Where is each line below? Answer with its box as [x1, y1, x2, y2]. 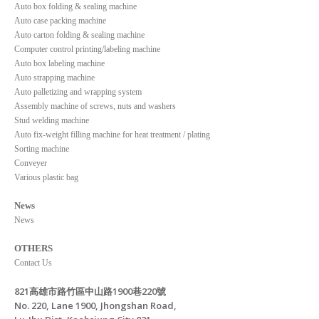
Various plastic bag [14, 172, 78, 182]
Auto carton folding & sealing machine [14, 29, 145, 40]
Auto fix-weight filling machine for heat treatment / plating [14, 129, 210, 140]
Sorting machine [14, 143, 69, 154]
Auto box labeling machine [14, 58, 105, 68]
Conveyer [14, 157, 47, 168]
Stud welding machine [14, 115, 89, 125]
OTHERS [14, 242, 53, 253]
